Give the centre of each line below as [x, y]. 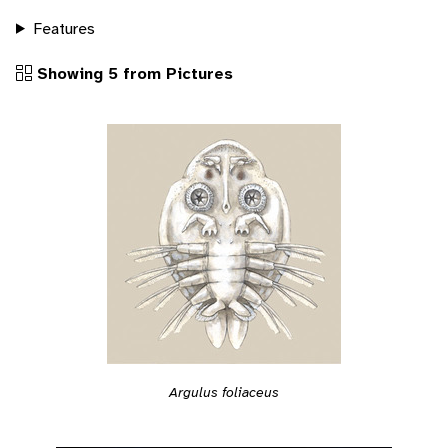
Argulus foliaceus [224, 391]
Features [63, 28]
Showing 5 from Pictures [132, 73]
